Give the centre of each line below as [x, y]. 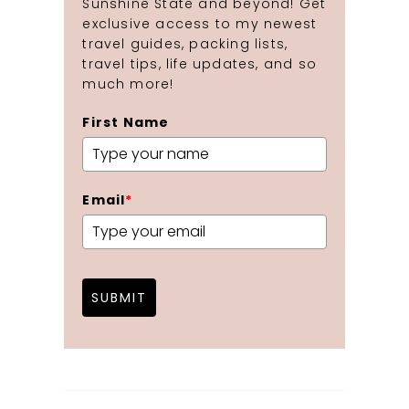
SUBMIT [120, 297]
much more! [128, 84]
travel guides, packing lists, [185, 43]
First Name [126, 122]
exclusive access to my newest [200, 23]
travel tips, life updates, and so [199, 63]
